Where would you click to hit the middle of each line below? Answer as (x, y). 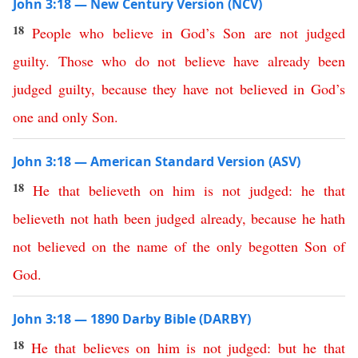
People (52, 33)
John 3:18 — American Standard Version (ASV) (157, 161)
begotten (273, 246)
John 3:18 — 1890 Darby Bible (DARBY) (132, 319)
